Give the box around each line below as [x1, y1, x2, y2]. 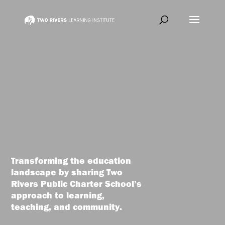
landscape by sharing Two [11, 166, 123, 178]
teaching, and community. [11, 201, 123, 212]
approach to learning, [11, 189, 105, 201]
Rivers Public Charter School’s [11, 178, 142, 189]
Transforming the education [11, 155, 132, 166]
